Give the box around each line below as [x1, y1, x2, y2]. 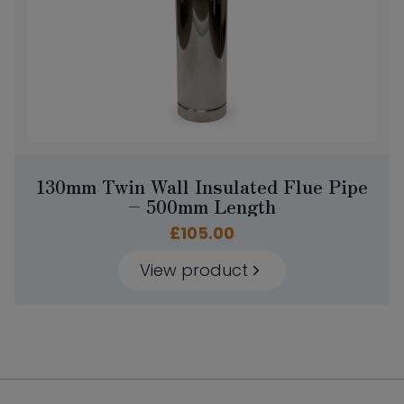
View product [140, 259, 248, 282]
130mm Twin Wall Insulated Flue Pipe [36, 173, 368, 200]
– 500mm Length [128, 193, 276, 220]
